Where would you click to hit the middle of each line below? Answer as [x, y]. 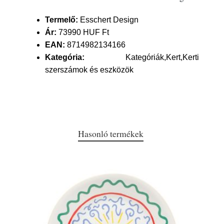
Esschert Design [108, 20]
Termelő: [61, 20]
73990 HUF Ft [83, 32]
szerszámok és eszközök [89, 70]
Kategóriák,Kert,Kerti [142, 57]
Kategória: [65, 57]
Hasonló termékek [110, 133]
